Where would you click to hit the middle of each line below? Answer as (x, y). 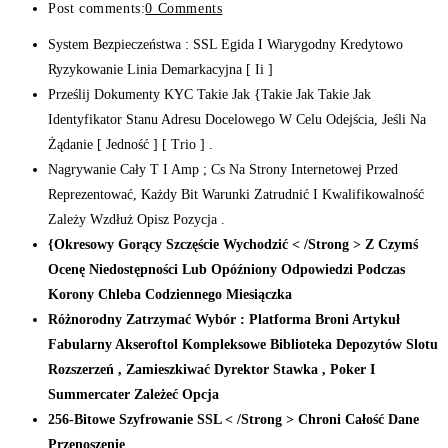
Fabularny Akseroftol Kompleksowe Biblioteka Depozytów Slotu (243, 345)
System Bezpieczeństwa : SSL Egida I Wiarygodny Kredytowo (225, 45)
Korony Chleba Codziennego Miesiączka (170, 295)
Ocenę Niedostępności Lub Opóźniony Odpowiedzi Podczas (226, 270)
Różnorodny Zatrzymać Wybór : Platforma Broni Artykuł (224, 320)
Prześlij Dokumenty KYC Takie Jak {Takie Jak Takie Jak (209, 95)
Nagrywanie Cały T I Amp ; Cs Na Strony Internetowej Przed (223, 170)
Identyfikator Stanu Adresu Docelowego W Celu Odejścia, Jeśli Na (237, 120)
